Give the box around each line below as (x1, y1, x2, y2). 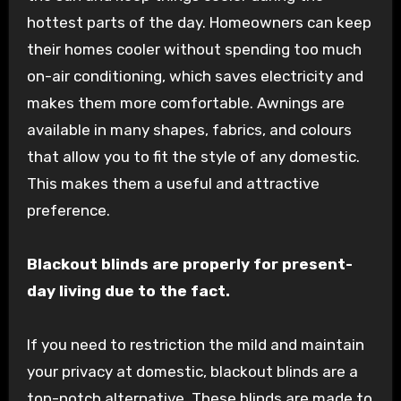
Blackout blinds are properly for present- (26, 255, 353, 274)
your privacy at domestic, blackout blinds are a (26, 363, 358, 381)
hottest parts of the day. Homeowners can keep (26, 13, 371, 32)
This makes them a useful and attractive (26, 175, 320, 193)
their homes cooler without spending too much (26, 40, 362, 59)
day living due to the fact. (26, 282, 230, 301)
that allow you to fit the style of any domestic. (26, 148, 360, 166)
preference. (26, 201, 110, 220)
